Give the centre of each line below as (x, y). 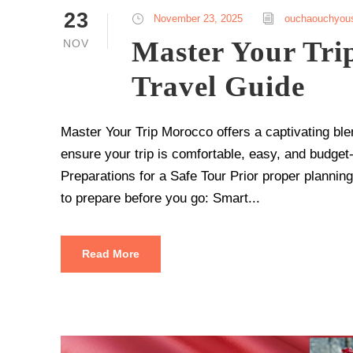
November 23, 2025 (198, 18)
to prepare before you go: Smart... (160, 198)
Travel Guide (218, 86)
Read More (111, 253)
